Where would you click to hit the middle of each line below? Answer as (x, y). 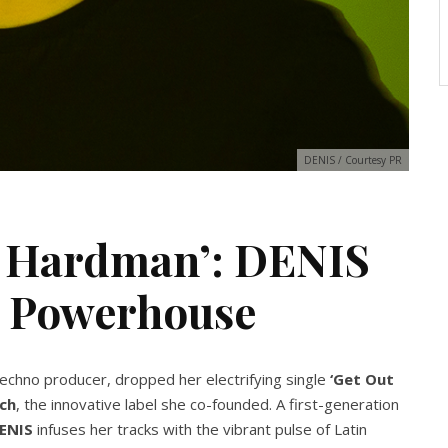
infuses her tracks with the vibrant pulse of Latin (200, 429)
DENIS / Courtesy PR (353, 160)
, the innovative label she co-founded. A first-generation (207, 404)
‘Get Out (362, 379)
